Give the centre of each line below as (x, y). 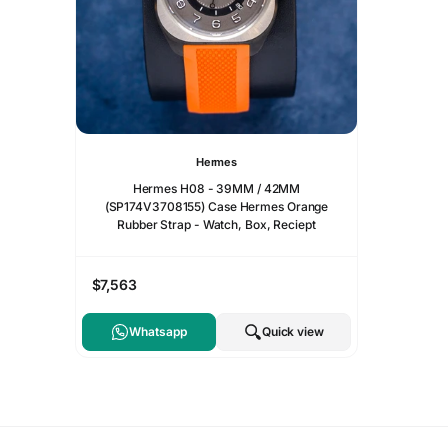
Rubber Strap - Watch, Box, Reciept (216, 224)
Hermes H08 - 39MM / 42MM (216, 188)
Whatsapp (158, 331)
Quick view (292, 331)
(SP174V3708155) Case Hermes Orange (216, 206)
